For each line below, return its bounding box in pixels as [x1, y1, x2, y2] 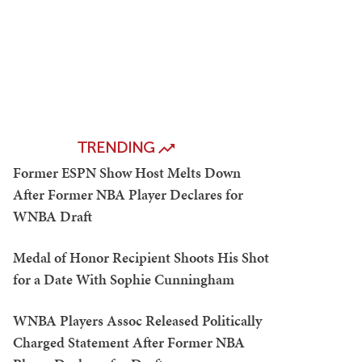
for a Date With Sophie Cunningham [13, 269, 234, 289]
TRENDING [78, 138, 158, 157]
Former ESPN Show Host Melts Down [13, 162, 241, 183]
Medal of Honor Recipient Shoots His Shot [13, 247, 269, 267]
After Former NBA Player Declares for [13, 184, 243, 204]
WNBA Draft [13, 206, 92, 226]
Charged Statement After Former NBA [13, 332, 245, 352]
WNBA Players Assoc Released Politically [13, 310, 262, 330]
